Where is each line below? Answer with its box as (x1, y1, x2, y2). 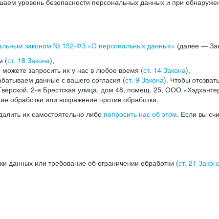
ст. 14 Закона (143, 65, 186, 75)
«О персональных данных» (86, 41, 175, 50)
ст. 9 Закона (125, 75, 164, 85)
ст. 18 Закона (7, 55, 50, 65)
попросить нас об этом (104, 109, 177, 119)
